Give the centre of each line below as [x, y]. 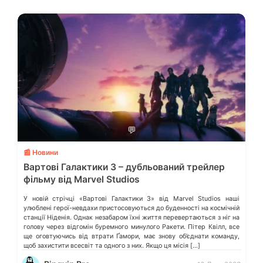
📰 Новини [41, 153]
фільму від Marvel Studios [82, 180]
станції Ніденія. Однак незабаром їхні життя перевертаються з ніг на [131, 218]
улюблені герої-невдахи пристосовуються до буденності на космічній [131, 208]
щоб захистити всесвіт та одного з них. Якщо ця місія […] [112, 246]
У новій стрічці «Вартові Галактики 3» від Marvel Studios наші [131, 199]
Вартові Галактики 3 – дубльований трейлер [124, 167]
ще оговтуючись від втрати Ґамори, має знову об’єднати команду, [131, 237]
